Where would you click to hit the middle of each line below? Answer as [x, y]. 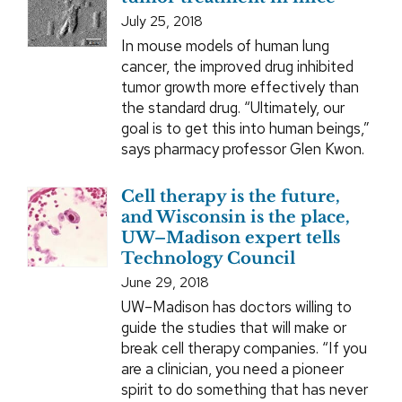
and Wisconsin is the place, [235, 218]
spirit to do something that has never [244, 390]
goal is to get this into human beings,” [245, 129]
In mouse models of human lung [225, 46]
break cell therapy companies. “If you [244, 349]
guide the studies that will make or [233, 328]
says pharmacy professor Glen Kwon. [242, 149]
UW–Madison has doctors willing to [236, 307]
